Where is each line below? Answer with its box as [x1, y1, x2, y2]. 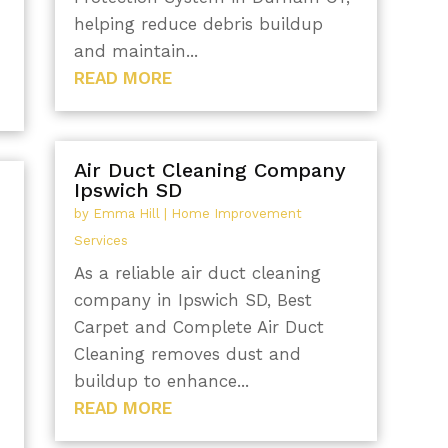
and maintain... [73, 41, 198, 62]
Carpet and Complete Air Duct [73, 316, 324, 337]
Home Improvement [170, 205, 302, 221]
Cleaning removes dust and [73, 343, 301, 364]
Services [73, 232, 128, 248]
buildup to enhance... [73, 370, 249, 391]
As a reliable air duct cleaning [73, 262, 321, 283]
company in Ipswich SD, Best [73, 289, 312, 310]
